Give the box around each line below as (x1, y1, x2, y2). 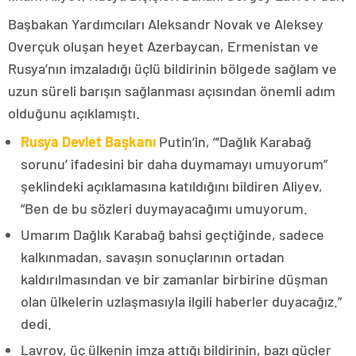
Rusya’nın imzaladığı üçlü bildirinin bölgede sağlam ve (8, 60, 337, 77)
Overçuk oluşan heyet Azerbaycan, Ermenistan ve (8, 37, 319, 55)
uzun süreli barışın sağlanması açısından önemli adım (8, 82, 335, 99)
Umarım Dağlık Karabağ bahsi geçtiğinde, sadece (21, 226, 324, 243)
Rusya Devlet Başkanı (21, 133, 156, 150)
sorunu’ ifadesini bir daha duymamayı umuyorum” (21, 155, 327, 172)
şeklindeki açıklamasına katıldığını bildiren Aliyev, (21, 177, 323, 195)
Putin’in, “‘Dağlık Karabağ (156, 133, 311, 150)
